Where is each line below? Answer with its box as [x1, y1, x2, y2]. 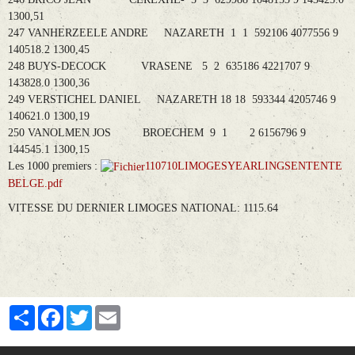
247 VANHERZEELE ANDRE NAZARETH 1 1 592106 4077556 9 [8, 27, 338, 40]
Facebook [63, 303, 111, 318]
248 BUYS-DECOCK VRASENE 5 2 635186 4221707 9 [8, 60, 310, 73]
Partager [35, 303, 78, 318]
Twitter [92, 303, 130, 318]
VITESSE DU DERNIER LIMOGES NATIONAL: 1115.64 [8, 201, 278, 214]
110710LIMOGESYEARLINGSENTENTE [145, 160, 342, 173]
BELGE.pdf [8, 177, 63, 189]
